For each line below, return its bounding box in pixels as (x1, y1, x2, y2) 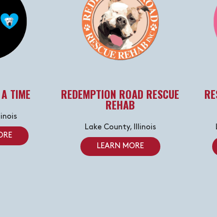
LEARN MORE (96, 142, 144, 151)
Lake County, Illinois (84, 124, 156, 132)
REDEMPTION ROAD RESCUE (61, 86, 179, 102)
